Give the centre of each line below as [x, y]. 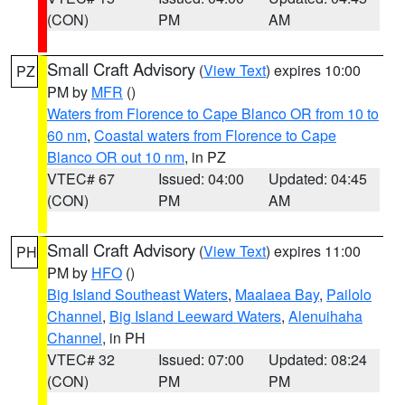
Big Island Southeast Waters [137, 294]
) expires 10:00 [313, 70]
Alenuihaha [325, 316]
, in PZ [205, 157]
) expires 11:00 [313, 251]
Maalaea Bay [277, 294]
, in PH [124, 338]
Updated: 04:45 [318, 179]
